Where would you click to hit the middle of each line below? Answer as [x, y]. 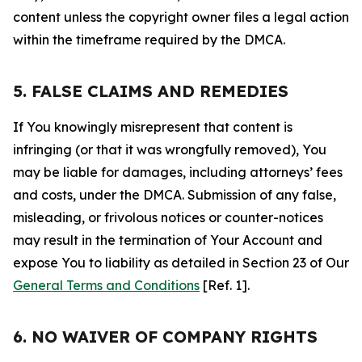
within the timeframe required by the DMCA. [149, 40]
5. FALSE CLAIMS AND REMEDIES [151, 91]
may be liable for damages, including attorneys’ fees [178, 172]
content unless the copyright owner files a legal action [181, 17]
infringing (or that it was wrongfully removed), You [170, 149]
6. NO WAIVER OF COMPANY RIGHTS [165, 337]
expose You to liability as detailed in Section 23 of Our [181, 263]
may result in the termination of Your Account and [168, 240]
